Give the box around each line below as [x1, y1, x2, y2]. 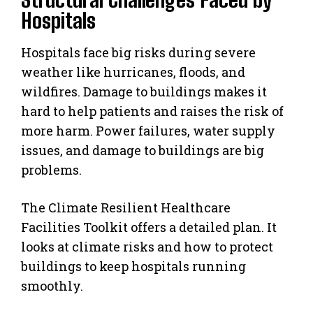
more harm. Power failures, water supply [21, 122, 275, 139]
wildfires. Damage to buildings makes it [21, 82, 267, 100]
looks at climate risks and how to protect [21, 238, 273, 255]
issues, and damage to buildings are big [21, 141, 264, 159]
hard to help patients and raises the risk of [21, 102, 284, 119]
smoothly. [21, 277, 83, 294]
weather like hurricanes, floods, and [21, 63, 245, 80]
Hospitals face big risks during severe [21, 43, 256, 61]
